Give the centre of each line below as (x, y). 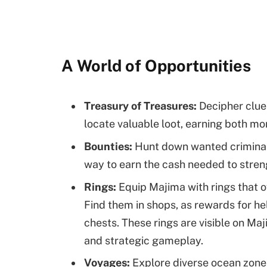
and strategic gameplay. (144, 240)
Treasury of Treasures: (140, 105)
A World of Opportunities (156, 66)
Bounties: (108, 146)
